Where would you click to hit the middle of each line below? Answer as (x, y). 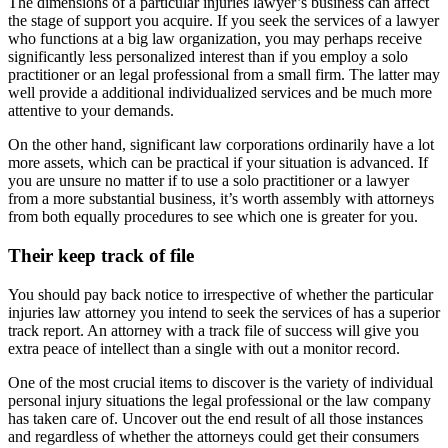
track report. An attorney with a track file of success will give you (213, 330)
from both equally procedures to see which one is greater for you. (213, 217)
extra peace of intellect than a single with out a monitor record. (204, 348)
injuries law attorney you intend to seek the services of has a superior (224, 312)
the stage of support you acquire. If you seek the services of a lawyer (223, 21)
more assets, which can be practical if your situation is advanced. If (218, 163)
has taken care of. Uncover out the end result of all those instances (215, 418)
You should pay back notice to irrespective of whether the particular (220, 294)
